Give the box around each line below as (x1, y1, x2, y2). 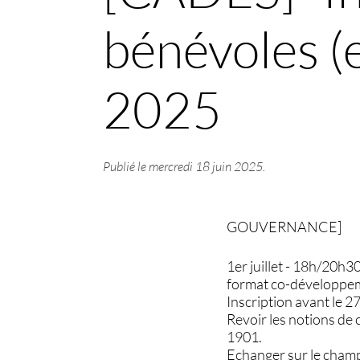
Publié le (102, 157, 149, 174)
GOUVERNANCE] (227, 217, 342, 235)
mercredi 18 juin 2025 (148, 157, 263, 174)
